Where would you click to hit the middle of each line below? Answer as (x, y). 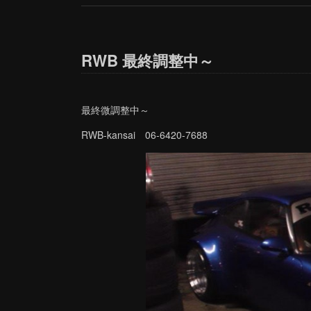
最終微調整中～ (115, 109)
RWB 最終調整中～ (148, 60)
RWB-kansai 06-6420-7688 (144, 134)
